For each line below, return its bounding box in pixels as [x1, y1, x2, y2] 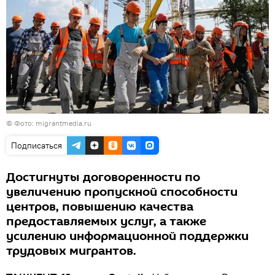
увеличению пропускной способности [6, 184, 238, 201]
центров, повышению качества [6, 198, 193, 216]
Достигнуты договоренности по [6, 169, 200, 187]
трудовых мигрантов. [6, 242, 136, 260]
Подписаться [11, 140, 62, 152]
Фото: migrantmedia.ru [14, 118, 91, 128]
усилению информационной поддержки [6, 228, 249, 246]
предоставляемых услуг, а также [6, 213, 206, 231]
